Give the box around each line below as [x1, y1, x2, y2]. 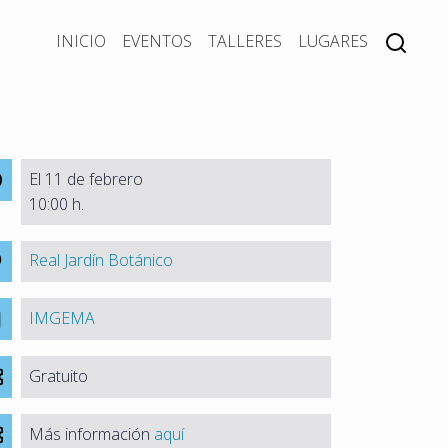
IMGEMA [29, 307, 96, 330]
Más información [29, 423, 155, 445]
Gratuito [29, 365, 89, 388]
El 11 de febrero [29, 167, 144, 190]
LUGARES [298, 30, 368, 53]
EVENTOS [122, 30, 192, 53]
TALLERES [208, 30, 282, 53]
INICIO [56, 30, 106, 53]
